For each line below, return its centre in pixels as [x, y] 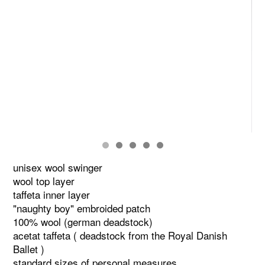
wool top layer [44, 180]
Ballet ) [29, 248]
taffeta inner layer [52, 194]
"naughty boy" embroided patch [82, 208]
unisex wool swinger [58, 167]
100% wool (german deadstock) [83, 221]
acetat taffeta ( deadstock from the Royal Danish [120, 235]
